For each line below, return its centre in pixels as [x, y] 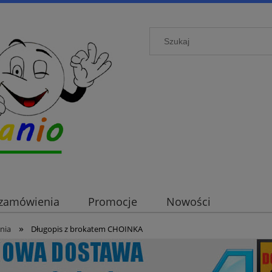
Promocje [113, 202]
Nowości [188, 202]
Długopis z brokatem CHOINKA [87, 229]
